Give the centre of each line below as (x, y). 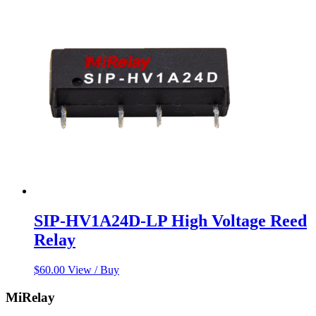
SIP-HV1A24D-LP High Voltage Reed (170, 221)
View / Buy (93, 270)
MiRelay (30, 297)
